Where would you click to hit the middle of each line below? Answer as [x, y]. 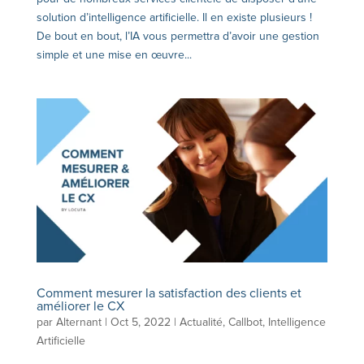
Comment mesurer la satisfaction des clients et [169, 293]
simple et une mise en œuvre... [114, 55]
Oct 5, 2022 [140, 322]
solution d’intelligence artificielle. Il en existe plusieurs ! [174, 18]
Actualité [201, 322]
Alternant [78, 322]
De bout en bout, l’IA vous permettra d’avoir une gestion [178, 37]
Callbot [245, 322]
